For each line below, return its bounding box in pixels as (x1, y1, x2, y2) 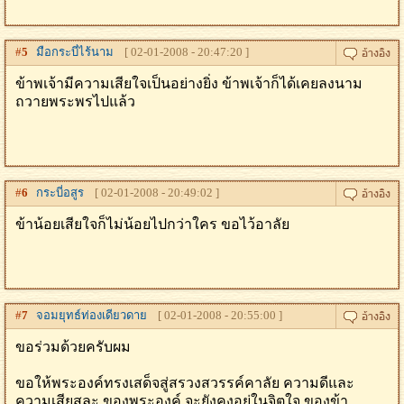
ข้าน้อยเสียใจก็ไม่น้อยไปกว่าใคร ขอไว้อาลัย (15, 216, 289, 232)
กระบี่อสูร (28, 186, 84, 199)
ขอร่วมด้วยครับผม (15, 339, 131, 354)
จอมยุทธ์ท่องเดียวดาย (28, 308, 147, 322)
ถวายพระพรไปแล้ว (15, 94, 135, 109)
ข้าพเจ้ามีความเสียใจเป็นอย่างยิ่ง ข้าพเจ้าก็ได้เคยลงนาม (15, 76, 363, 91)
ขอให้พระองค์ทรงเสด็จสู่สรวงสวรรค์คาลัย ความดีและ (15, 375, 354, 390)
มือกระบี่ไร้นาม (28, 45, 114, 59)
